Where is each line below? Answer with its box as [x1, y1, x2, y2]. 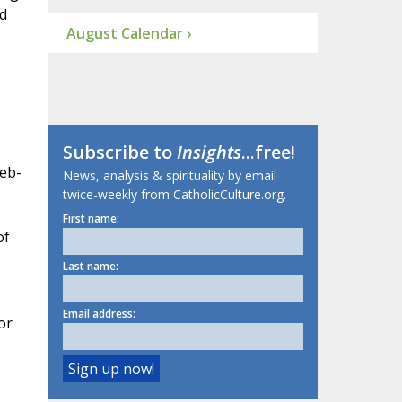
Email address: [62, 306, 135, 322]
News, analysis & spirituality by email [62, 167, 276, 185]
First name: [62, 211, 119, 227]
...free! [240, 140, 295, 165]
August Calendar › [66, 23, 191, 44]
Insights [176, 140, 241, 165]
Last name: [62, 258, 118, 275]
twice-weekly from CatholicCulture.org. [62, 186, 286, 204]
